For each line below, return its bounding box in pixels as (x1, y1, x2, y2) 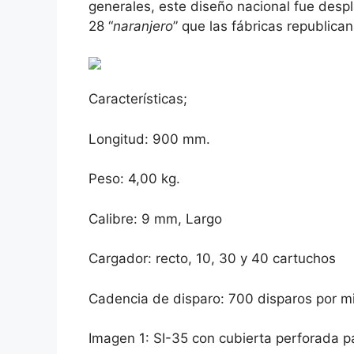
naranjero (113, 18, 173, 35)
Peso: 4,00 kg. (88, 171, 180, 187)
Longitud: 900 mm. (88, 130, 210, 147)
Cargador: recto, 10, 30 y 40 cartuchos (88, 250, 336, 267)
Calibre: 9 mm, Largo (88, 210, 222, 227)
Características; (88, 91, 187, 107)
